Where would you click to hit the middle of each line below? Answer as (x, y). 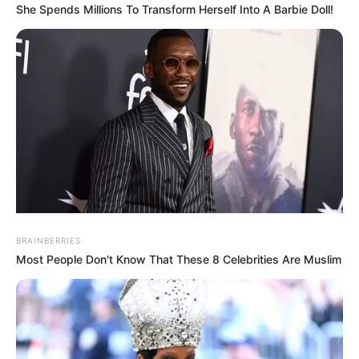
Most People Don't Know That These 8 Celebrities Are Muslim (179, 259)
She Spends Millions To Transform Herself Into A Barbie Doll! (175, 9)
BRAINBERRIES (48, 240)
